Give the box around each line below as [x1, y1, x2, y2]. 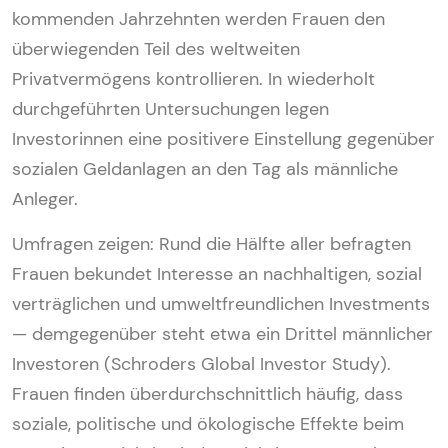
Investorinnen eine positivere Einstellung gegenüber [12, 126, 435, 151]
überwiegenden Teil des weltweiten [12, 36, 300, 61]
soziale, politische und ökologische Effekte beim [12, 411, 404, 436]
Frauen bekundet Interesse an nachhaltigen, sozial [12, 261, 422, 286]
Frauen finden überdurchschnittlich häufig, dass [12, 381, 403, 406]
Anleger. [12, 186, 78, 211]
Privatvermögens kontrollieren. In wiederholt [12, 66, 375, 91]
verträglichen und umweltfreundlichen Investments [12, 291, 430, 316]
